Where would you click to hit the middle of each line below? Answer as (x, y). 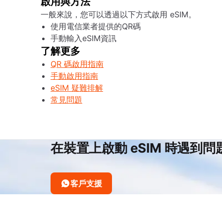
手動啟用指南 (74, 76)
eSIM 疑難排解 (77, 88)
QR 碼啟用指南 (77, 64)
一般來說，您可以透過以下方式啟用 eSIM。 (118, 14)
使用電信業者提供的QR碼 (96, 26)
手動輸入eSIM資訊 (83, 38)
